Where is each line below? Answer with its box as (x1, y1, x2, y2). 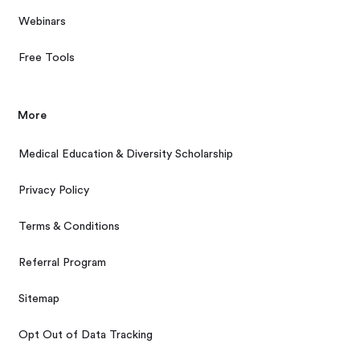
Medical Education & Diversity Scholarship (18, 148, 234, 160)
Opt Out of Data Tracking (18, 329, 153, 341)
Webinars (18, 15, 67, 27)
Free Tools (18, 51, 76, 63)
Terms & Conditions (18, 220, 121, 232)
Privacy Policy (18, 184, 90, 196)
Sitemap (18, 292, 60, 305)
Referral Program (18, 256, 107, 268)
